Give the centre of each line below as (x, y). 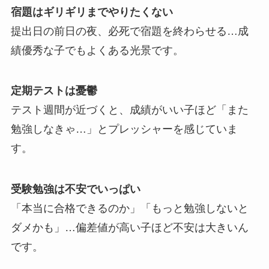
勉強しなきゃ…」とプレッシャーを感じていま (124, 129)
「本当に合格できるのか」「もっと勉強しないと (129, 209)
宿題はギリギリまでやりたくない (92, 12)
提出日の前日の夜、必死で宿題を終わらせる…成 (129, 31)
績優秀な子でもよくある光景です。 (97, 50)
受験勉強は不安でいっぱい (75, 189)
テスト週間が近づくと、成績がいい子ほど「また (129, 110)
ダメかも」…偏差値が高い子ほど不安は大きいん (129, 228)
